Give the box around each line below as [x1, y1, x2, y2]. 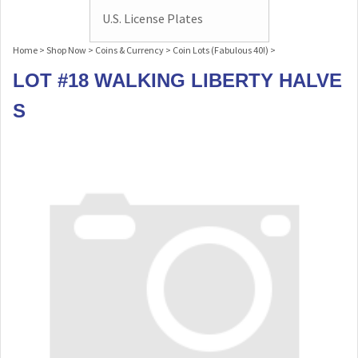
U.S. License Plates [101, 10, 203, 26]
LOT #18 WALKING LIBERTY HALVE [13, 70, 342, 91]
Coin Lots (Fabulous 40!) [173, 44, 268, 56]
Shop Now [46, 44, 86, 56]
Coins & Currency [95, 44, 164, 56]
